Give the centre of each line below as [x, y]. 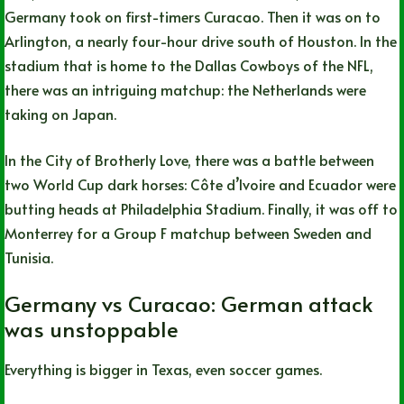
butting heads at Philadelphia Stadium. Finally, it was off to [201, 209]
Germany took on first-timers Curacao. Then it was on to [193, 17]
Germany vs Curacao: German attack [188, 304]
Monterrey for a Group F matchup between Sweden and [188, 233]
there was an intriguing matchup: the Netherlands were [185, 90]
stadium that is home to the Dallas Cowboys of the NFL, [189, 65]
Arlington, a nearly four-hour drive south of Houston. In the [201, 41]
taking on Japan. [60, 114]
